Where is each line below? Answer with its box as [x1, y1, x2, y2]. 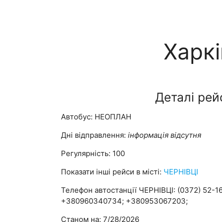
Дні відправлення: [61, 130, 128, 140]
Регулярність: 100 [61, 149, 125, 159]
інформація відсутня [128, 130, 202, 140]
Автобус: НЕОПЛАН [61, 112, 132, 122]
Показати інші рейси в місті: [61, 167, 164, 177]
